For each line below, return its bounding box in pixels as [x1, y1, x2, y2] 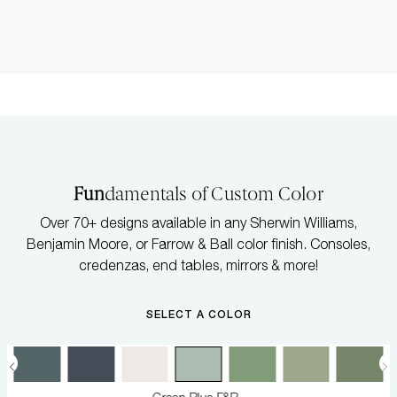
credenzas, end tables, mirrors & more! [79, 256, 318, 273]
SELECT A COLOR [145, 307, 252, 321]
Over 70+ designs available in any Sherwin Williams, [40, 214, 357, 230]
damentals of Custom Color [104, 183, 323, 205]
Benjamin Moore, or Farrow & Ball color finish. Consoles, [27, 235, 370, 252]
